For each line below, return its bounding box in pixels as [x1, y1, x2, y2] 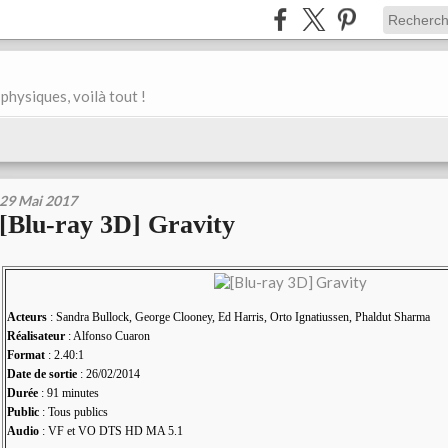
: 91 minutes [38, 386, 99, 401]
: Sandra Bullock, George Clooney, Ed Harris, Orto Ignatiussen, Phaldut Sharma [47, 310, 430, 325]
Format [7, 348, 45, 363]
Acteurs [7, 310, 47, 325]
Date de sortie [7, 367, 77, 382]
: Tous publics [39, 405, 108, 420]
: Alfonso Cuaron [65, 329, 150, 344]
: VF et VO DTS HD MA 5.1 [39, 424, 183, 439]
